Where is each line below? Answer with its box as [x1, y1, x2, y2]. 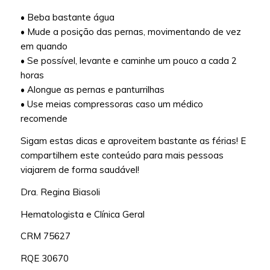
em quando [20, 40, 67, 52]
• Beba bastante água [20, 11, 115, 24]
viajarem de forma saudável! [20, 164, 139, 175]
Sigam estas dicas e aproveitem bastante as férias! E [20, 135, 246, 146]
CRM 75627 [20, 230, 71, 242]
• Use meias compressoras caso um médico [20, 98, 203, 110]
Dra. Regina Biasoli [20, 186, 100, 198]
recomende [20, 113, 67, 125]
